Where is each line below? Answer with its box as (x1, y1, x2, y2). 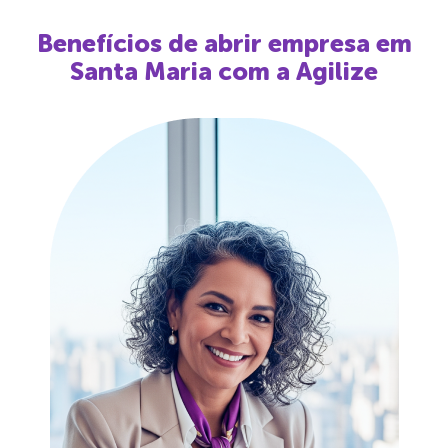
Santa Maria (70, 55, 212, 87)
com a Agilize (212, 55, 378, 87)
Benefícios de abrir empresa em (36, 27, 412, 59)
